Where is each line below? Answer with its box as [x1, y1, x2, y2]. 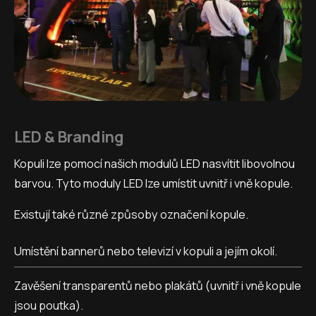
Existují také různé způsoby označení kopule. [14, 206, 248, 222]
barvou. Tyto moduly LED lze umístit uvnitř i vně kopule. [14, 175, 293, 191]
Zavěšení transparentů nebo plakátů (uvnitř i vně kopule [14, 278, 301, 294]
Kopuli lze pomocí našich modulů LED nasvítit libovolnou [14, 155, 295, 171]
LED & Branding [14, 126, 124, 147]
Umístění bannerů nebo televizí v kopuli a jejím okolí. [14, 243, 277, 260]
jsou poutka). [14, 298, 83, 314]
